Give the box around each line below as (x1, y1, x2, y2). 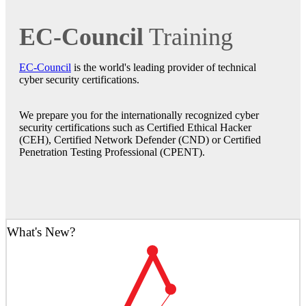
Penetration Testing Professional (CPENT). (19, 146, 205, 158)
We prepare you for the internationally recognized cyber (19, 109, 259, 122)
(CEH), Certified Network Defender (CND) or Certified (19, 134, 261, 146)
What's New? (7, 225, 75, 240)
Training (143, 23, 233, 51)
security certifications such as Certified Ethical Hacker (19, 122, 251, 134)
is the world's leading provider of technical (71, 61, 256, 74)
